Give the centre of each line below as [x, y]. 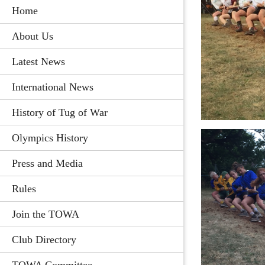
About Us [33, 36]
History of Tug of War [60, 112]
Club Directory [44, 240]
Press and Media [47, 163]
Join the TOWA [46, 214]
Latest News [38, 62]
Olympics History [50, 138]
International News [53, 87]
